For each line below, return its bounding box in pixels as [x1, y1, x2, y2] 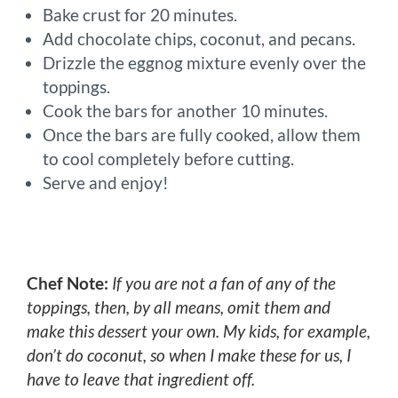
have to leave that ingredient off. [27, 369, 255, 390]
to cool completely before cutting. [43, 147, 294, 169]
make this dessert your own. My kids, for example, [27, 321, 370, 342]
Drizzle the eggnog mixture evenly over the [43, 52, 366, 73]
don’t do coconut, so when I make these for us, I [27, 345, 351, 366]
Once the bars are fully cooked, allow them [43, 123, 361, 145]
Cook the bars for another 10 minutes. [43, 99, 328, 121]
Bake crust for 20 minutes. [43, 4, 237, 25]
